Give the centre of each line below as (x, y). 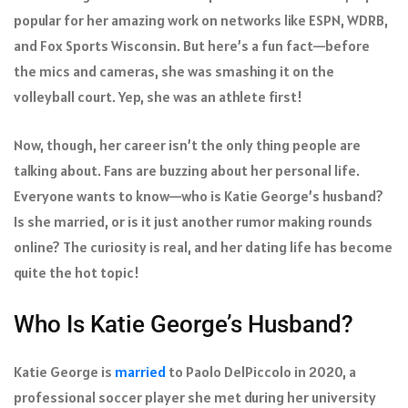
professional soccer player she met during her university (195, 397)
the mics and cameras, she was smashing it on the (174, 71)
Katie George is (64, 371)
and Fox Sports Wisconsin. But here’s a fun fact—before (192, 45)
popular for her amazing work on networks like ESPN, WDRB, (201, 20)
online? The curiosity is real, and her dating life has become (203, 246)
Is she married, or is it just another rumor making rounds (193, 221)
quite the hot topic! (76, 272)
